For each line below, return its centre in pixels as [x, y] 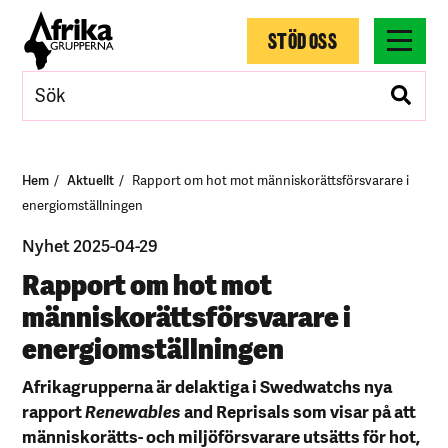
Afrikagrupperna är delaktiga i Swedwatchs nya [207, 385]
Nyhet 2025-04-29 [90, 244]
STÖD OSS [303, 39]
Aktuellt [91, 179]
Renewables [133, 410]
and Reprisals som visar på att [299, 410]
